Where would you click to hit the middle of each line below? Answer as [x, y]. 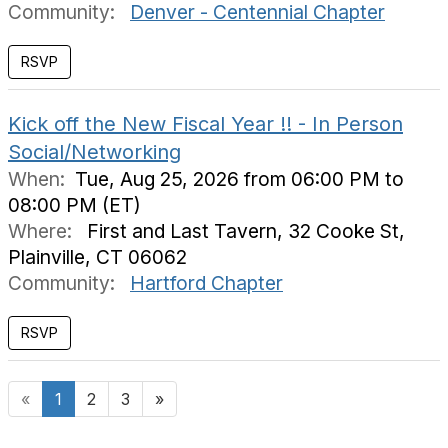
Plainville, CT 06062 [97, 257]
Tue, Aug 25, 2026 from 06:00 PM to [239, 179]
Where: [42, 231]
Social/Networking [94, 152]
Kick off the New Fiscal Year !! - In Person [205, 124]
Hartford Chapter [206, 283]
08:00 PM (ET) [74, 205]
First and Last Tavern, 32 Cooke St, [241, 231]
